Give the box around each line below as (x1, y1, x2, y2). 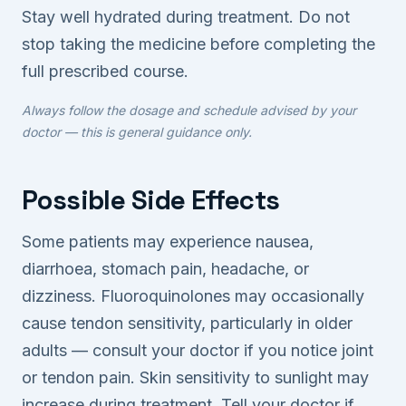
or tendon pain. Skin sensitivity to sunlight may (22, 368, 369, 388)
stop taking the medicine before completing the (22, 34, 375, 53)
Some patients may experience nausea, (22, 232, 314, 252)
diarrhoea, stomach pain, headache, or (22, 259, 309, 279)
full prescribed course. (22, 61, 188, 81)
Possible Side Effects (22, 182, 280, 217)
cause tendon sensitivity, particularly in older (22, 314, 353, 333)
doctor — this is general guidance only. (22, 124, 252, 140)
